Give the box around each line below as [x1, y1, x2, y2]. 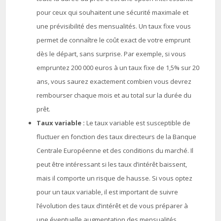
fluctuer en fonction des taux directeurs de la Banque [37, 132, 196, 141]
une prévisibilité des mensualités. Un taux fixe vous [37, 22, 191, 31]
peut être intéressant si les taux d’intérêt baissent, [37, 160, 187, 169]
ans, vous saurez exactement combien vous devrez [37, 77, 191, 86]
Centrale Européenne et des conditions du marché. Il [37, 146, 193, 155]
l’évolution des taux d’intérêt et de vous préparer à [37, 201, 188, 210]
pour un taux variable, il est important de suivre [37, 187, 178, 196]
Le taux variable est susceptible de [86, 118, 190, 127]
